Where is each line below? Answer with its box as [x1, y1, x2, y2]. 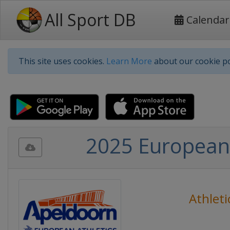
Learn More [106, 55, 152, 67]
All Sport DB [45, 9, 136, 31]
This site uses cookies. [18, 55, 106, 67]
